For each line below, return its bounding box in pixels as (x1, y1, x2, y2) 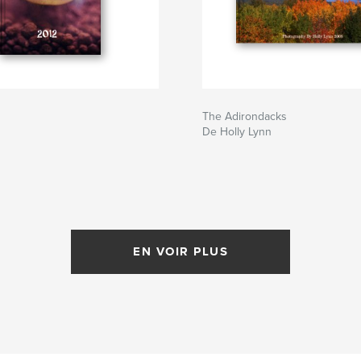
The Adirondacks (202, 109, 287, 123)
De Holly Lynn (202, 124, 272, 139)
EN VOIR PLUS (133, 243, 228, 259)
